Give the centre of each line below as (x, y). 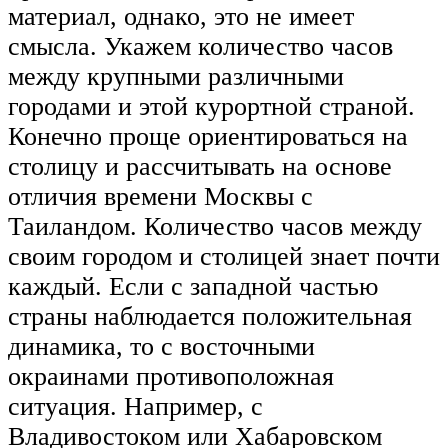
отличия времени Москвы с (160, 197)
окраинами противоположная (171, 377)
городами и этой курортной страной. (211, 107)
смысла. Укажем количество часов (200, 47)
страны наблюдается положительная (210, 317)
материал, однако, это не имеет (181, 17)
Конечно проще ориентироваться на (208, 137)
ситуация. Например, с (135, 407)
